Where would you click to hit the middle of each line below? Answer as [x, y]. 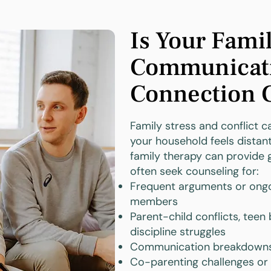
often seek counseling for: [194, 171]
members [154, 201]
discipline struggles [178, 232]
